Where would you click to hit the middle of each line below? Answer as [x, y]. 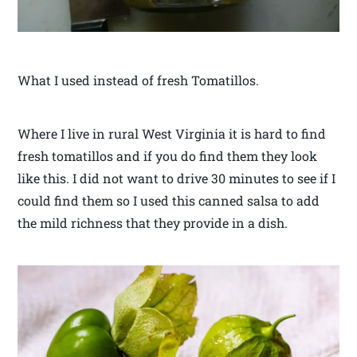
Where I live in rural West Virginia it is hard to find [172, 133]
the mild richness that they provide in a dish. [153, 223]
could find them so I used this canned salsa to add [169, 200]
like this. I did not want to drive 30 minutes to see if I [177, 178]
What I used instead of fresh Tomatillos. [139, 80]
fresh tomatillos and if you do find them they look [168, 156]
